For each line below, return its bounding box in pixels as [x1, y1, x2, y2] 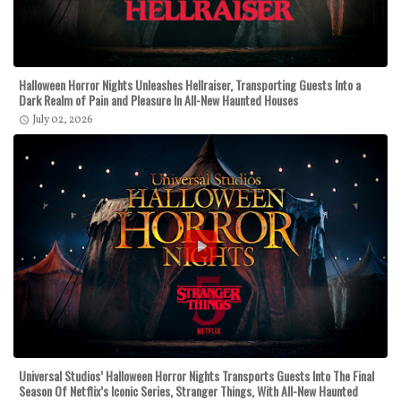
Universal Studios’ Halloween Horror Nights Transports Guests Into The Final [19, 366, 374, 386]
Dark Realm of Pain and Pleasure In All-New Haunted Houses [19, 90, 298, 110]
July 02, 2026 [32, 113, 93, 128]
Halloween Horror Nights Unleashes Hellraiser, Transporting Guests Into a [19, 75, 361, 95]
